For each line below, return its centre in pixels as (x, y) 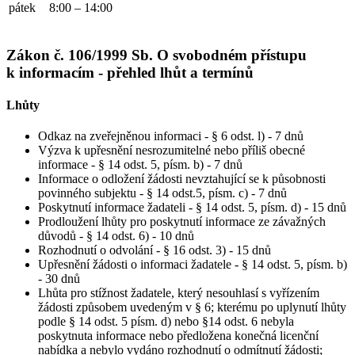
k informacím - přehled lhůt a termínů (130, 72)
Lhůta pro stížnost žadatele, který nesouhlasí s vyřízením (179, 293)
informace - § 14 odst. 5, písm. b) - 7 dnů (140, 165)
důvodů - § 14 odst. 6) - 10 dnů (116, 236)
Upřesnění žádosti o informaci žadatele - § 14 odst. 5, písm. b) (193, 265)
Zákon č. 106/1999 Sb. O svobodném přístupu (157, 55)
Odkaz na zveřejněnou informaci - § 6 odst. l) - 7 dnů (171, 136)
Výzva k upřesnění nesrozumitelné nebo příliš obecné (172, 151)
